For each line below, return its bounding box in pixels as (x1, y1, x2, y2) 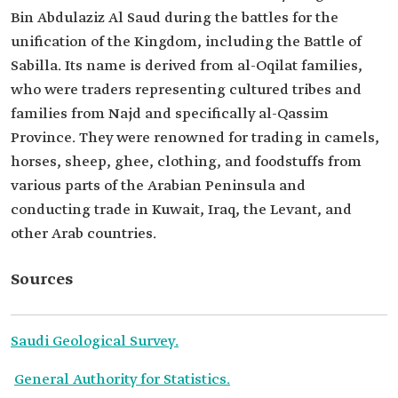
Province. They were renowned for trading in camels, (11, 129, 379, 148)
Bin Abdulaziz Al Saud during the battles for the (11, 9, 338, 28)
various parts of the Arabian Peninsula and (11, 177, 306, 196)
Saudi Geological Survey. (11, 332, 179, 352)
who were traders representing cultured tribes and (11, 81, 362, 100)
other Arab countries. (11, 225, 156, 244)
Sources (11, 269, 73, 291)
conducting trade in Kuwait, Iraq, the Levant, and (11, 201, 352, 220)
